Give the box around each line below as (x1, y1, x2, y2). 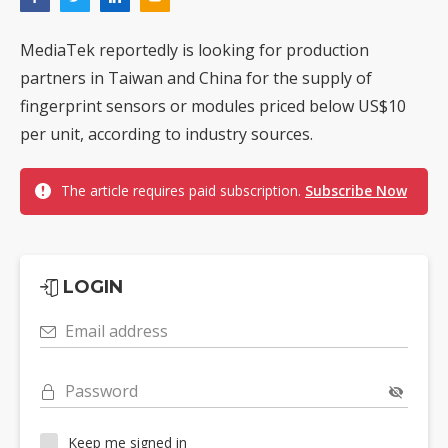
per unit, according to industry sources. (20, 123, 313, 146)
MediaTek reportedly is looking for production (20, 39, 369, 62)
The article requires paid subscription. (61, 181, 305, 201)
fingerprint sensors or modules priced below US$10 (20, 95, 406, 118)
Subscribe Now (305, 181, 407, 201)
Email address (65, 320, 168, 343)
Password (65, 380, 138, 403)
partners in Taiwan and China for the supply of (20, 67, 372, 90)
